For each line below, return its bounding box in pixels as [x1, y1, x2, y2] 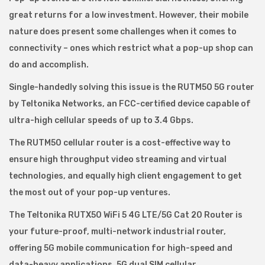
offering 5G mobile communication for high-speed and [9, 243, 232, 253]
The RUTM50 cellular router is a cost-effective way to [9, 138, 231, 148]
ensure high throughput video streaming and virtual [9, 154, 227, 164]
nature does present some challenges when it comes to [9, 27, 237, 37]
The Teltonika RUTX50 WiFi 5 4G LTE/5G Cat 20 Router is [9, 210, 243, 220]
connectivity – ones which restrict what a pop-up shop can [9, 43, 253, 53]
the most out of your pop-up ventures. [9, 188, 170, 198]
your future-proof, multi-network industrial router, [9, 227, 226, 237]
